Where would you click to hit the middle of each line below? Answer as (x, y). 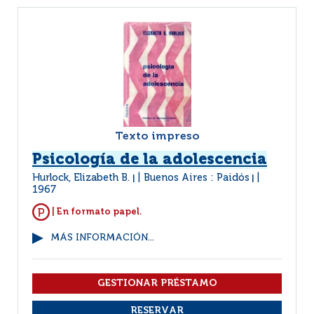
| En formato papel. (96, 212)
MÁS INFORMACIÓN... (102, 238)
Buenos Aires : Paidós (197, 178)
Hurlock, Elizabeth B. (82, 178)
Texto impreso (157, 137)
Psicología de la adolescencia (150, 160)
